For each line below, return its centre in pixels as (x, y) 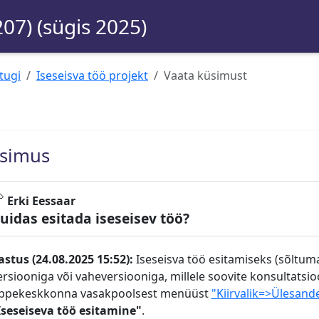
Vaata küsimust (205, 75)
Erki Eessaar (41, 201)
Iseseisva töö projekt (92, 75)
